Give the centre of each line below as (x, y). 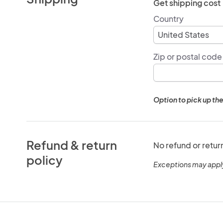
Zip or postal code (187, 56)
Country (168, 18)
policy (45, 160)
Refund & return (72, 145)
